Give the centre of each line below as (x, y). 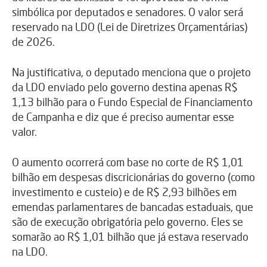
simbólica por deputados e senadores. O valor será (128, 12)
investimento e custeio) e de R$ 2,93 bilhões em (124, 192)
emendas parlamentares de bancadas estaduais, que (133, 207)
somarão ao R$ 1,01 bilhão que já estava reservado (130, 236)
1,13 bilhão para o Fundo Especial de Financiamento (132, 102)
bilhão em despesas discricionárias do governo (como (133, 177)
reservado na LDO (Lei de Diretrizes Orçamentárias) (130, 27)
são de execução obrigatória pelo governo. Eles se (128, 221)
